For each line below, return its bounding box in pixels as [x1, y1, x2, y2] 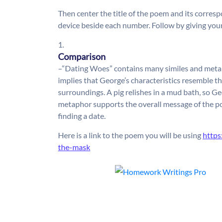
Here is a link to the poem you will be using [58, 130, 203, 140]
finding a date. [58, 111, 106, 121]
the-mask [58, 142, 90, 152]
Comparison [58, 51, 106, 62]
